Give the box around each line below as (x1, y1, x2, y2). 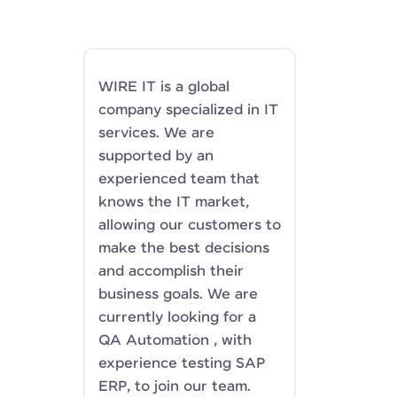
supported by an (98, 148, 214, 165)
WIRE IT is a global (98, 79, 230, 96)
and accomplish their (98, 263, 244, 280)
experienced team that (98, 171, 260, 188)
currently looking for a (98, 309, 256, 326)
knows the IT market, (98, 194, 249, 211)
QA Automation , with (98, 332, 252, 349)
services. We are (98, 125, 214, 142)
